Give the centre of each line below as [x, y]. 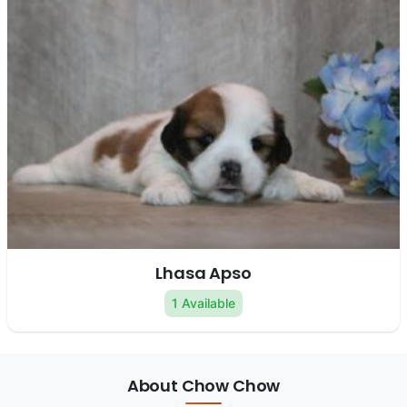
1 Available [203, 303]
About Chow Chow [203, 386]
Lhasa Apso [203, 273]
